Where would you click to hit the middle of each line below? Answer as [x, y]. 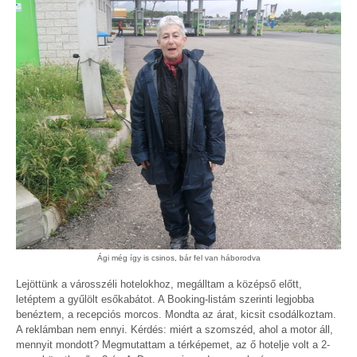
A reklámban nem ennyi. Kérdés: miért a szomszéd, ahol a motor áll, [175, 330]
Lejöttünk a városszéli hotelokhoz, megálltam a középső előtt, [159, 284]
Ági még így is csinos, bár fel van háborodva [178, 257]
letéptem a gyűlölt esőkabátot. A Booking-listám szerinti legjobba [165, 300]
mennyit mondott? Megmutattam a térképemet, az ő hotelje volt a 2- [173, 345]
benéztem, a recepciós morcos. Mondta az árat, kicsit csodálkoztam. [176, 315]
